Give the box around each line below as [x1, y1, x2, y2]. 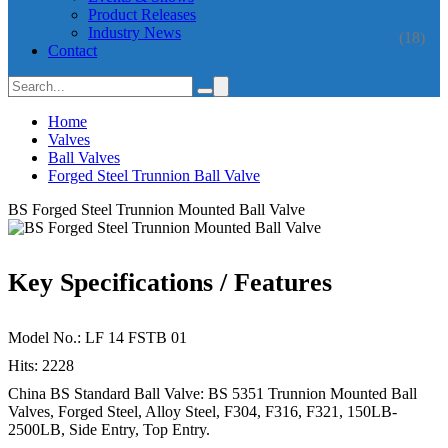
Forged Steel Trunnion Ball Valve [48, 167, 260, 184]
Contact [48, 42, 97, 59]
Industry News [88, 24, 181, 41]
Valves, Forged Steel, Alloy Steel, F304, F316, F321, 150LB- [8, 403, 397, 421]
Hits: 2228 [8, 357, 74, 375]
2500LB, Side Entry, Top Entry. [8, 421, 210, 439]
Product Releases [88, 6, 196, 23]
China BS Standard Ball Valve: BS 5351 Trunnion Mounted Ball [8, 385, 417, 403]
